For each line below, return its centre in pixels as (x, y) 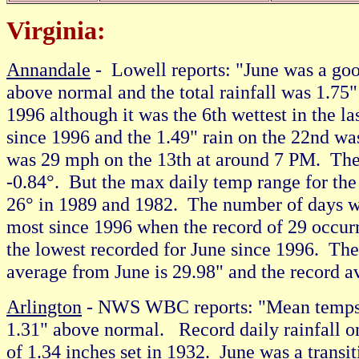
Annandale (48, 69)
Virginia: (56, 31)
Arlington (44, 307)
